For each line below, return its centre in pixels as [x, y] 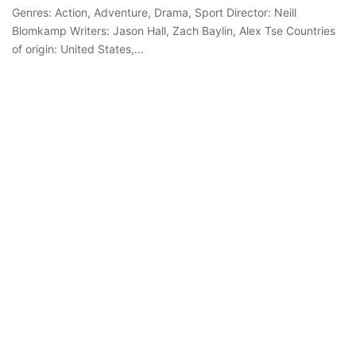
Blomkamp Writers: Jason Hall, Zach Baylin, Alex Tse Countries [174, 31]
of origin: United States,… [78, 49]
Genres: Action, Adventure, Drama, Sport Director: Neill [154, 13]
